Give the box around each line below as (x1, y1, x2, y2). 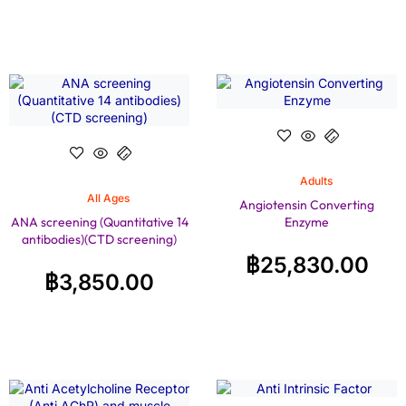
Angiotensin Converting (239, 196, 374, 213)
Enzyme (285, 213, 329, 230)
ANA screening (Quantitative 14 (10, 213, 188, 230)
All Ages (87, 190, 130, 205)
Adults (299, 173, 333, 188)
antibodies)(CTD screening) (22, 230, 177, 247)
